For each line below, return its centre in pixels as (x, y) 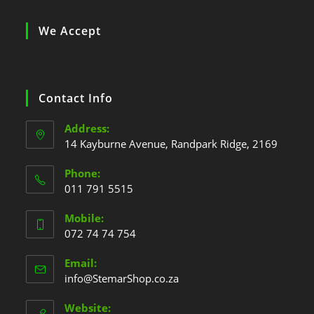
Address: (87, 128)
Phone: (83, 173)
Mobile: (84, 218)
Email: (81, 262)
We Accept (70, 30)
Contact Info (76, 98)
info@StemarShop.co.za (122, 278)
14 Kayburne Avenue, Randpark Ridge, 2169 (171, 143)
